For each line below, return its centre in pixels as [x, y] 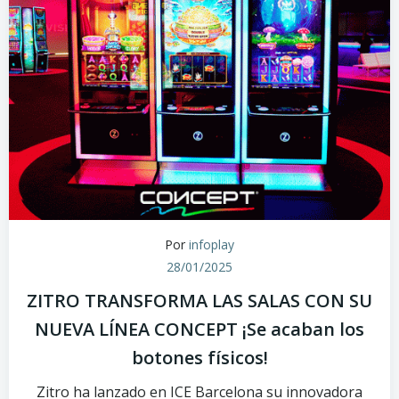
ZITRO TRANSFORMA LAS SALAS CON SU [199, 301]
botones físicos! [199, 358]
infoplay [212, 244]
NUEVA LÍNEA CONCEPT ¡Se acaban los [199, 329]
